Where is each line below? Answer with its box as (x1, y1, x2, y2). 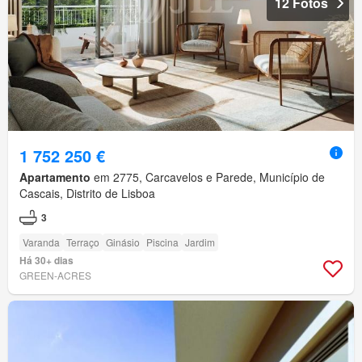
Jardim (185, 235, 215, 250)
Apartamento (19, 169, 90, 186)
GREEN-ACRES (19, 268, 91, 283)
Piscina (146, 235, 179, 250)
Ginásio (106, 235, 140, 250)
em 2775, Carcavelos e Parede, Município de (90, 169, 325, 186)
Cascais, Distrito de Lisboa (19, 185, 155, 202)
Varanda (23, 235, 60, 250)
